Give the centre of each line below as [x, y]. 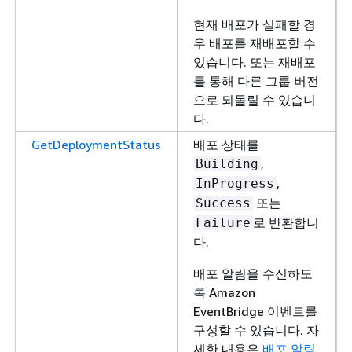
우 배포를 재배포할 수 [255, 44]
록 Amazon [224, 293]
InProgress [235, 184]
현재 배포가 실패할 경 [255, 25]
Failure [223, 223]
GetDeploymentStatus [96, 145]
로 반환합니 [286, 223]
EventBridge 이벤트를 [255, 312]
